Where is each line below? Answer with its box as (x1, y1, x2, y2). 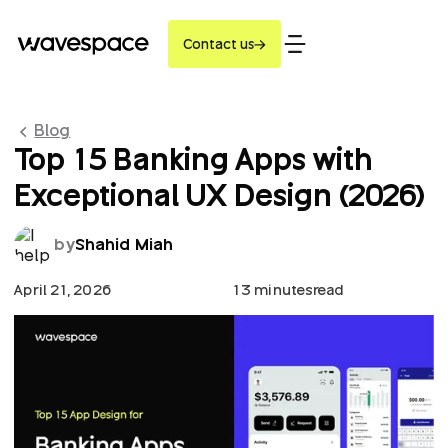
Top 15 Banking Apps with (14, 135, 373, 181)
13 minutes (232, 278, 313, 300)
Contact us (183, 34, 254, 53)
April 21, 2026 (14, 278, 111, 300)
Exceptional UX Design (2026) (14, 171, 426, 217)
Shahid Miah (74, 232, 174, 257)
